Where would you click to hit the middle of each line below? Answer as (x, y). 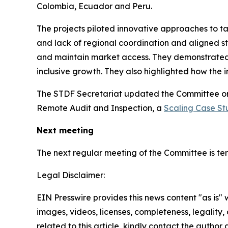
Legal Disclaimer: (71, 175)
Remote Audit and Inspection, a (100, 108)
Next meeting (65, 130)
